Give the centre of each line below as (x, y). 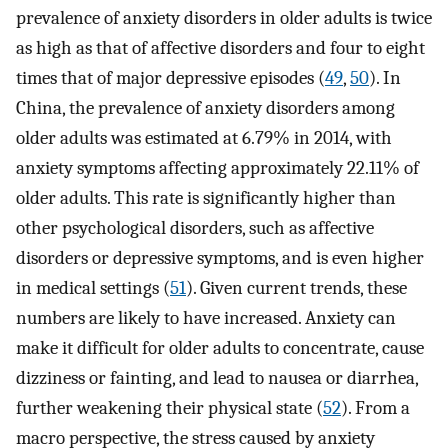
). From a (375, 408)
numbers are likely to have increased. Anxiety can (206, 318)
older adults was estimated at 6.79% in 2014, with (204, 138)
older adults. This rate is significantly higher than (206, 198)
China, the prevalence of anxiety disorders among (205, 108)
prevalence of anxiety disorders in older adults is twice (224, 18)
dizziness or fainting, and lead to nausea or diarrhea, (217, 378)
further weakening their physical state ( (169, 408)
